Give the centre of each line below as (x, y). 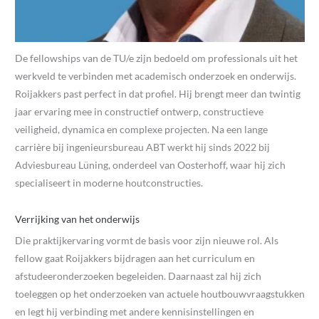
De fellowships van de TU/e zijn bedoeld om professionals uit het (156, 58)
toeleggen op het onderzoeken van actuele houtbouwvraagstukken (160, 294)
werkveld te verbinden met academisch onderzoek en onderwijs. (156, 75)
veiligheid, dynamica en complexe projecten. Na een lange (141, 129)
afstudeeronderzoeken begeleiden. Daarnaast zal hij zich (138, 276)
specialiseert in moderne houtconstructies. (109, 182)
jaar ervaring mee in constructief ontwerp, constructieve (139, 111)
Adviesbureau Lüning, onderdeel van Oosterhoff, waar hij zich (150, 164)
